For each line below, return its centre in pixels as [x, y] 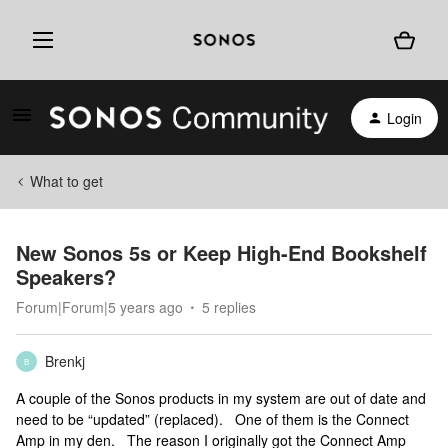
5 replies [229, 307]
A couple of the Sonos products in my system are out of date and [221, 398]
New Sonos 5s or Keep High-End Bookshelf [221, 252]
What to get [66, 181]
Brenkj [65, 361]
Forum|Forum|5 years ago [99, 307]
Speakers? [66, 276]
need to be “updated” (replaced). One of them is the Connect [212, 419]
